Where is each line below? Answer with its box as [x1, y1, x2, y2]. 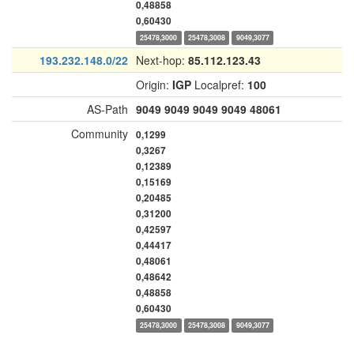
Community [71, 126, 128, 141]
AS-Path [87, 101, 128, 117]
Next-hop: [136, 52, 188, 68]
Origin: [136, 77, 172, 92]
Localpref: [191, 77, 247, 92]
